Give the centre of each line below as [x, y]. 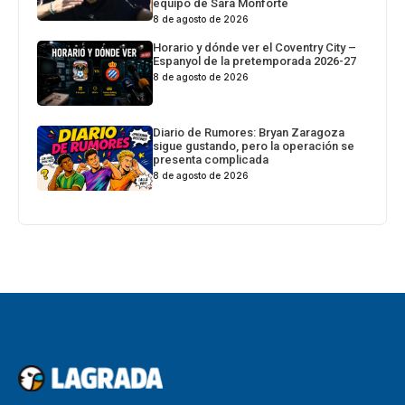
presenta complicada [211, 159]
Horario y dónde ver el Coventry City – [255, 47]
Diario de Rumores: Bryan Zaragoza [249, 132]
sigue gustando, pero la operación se [254, 146]
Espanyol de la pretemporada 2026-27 [255, 61]
